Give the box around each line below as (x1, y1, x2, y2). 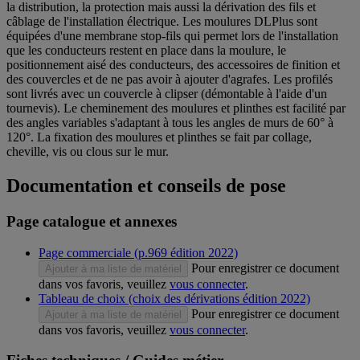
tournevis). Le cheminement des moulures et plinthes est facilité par (6, 100, 346, 115)
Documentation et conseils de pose (6, 174, 286, 196)
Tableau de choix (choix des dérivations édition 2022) (39, 291, 310, 305)
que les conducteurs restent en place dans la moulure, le (6, 43, 286, 57)
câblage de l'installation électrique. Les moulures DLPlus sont (6, 14, 317, 28)
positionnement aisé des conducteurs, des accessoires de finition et (6, 57, 340, 72)
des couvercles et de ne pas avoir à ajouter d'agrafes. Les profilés (6, 72, 333, 86)
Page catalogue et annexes (6, 212, 177, 230)
